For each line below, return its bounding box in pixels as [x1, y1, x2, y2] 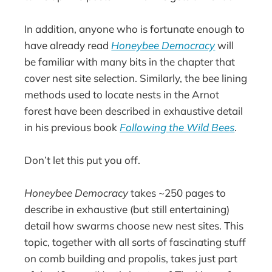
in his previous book [24, 121, 120, 134]
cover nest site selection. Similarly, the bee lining [24, 72, 248, 85]
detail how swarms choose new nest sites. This [24, 219, 244, 233]
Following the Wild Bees [120, 121, 235, 134]
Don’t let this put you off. [24, 154, 141, 167]
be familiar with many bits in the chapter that [24, 55, 236, 69]
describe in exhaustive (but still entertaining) [24, 203, 230, 216]
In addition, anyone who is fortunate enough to [24, 22, 245, 36]
